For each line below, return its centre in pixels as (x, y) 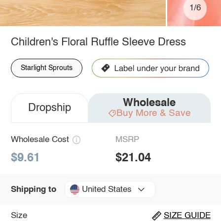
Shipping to (33, 189)
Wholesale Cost (40, 140)
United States (107, 189)
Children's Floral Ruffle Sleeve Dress (98, 42)
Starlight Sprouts (46, 68)
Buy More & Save (153, 113)
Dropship (49, 108)
